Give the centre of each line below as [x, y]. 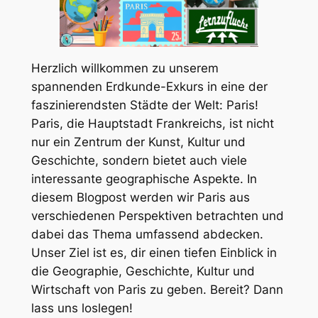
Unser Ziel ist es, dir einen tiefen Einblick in [154, 252]
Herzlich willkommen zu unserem [125, 68]
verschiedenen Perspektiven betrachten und [157, 215]
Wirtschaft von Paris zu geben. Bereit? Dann [157, 289]
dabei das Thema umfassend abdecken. [147, 234]
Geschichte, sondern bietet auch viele [139, 160]
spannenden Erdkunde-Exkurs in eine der [149, 86]
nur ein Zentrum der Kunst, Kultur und [138, 142]
